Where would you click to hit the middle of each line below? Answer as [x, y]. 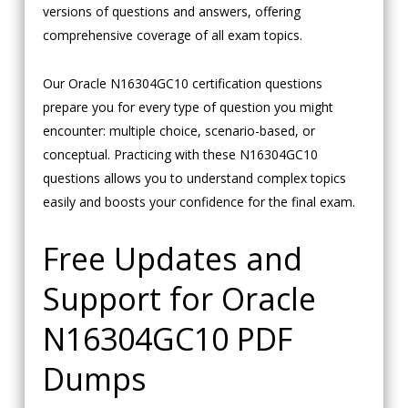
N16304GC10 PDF [167, 339]
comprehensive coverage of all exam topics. [172, 36]
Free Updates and [172, 259]
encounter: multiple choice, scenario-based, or [178, 131]
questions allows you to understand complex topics [194, 178]
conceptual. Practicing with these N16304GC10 [180, 155]
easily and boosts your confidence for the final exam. [199, 202]
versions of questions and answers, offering [171, 12]
